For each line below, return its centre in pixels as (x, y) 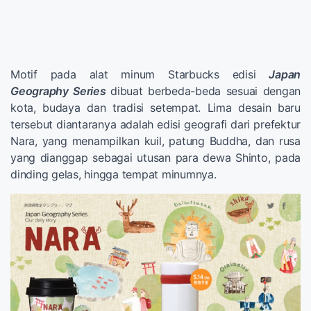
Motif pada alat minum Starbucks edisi (140, 74)
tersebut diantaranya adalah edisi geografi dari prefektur (155, 124)
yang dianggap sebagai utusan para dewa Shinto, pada (155, 157)
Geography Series (58, 91)
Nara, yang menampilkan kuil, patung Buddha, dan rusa (155, 141)
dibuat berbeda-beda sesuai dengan (206, 91)
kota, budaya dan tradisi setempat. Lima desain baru (155, 107)
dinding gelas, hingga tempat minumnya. (114, 174)
